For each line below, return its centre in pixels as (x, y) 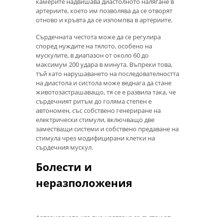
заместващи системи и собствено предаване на (107, 129)
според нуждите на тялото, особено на (94, 46)
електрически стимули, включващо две (95, 119)
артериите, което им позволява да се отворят (104, 11)
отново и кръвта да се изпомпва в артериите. (104, 20)
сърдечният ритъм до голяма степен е (94, 101)
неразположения (84, 183)
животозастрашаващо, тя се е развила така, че (106, 92)
